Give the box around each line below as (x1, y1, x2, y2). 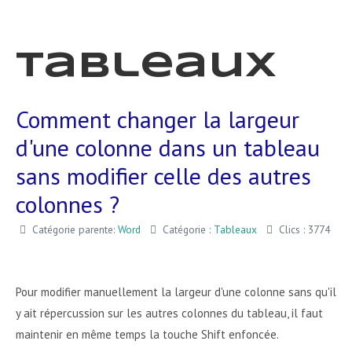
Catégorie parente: (29, 222, 118, 236)
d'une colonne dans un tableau (16, 132, 320, 163)
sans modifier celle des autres (16, 160, 311, 191)
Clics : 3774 (279, 222, 330, 236)
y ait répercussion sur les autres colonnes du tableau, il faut (16, 306, 323, 321)
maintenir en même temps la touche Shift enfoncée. (16, 327, 279, 342)
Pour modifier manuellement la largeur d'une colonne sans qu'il (16, 284, 336, 299)
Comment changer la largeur (16, 104, 299, 134)
